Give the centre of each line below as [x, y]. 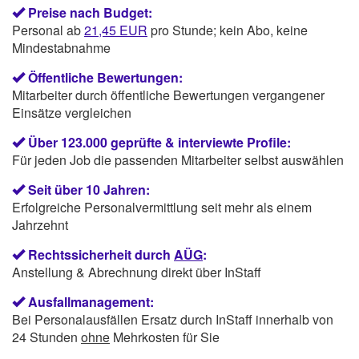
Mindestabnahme [61, 47]
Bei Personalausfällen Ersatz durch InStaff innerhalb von [173, 319]
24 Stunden [46, 337]
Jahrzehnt [40, 224]
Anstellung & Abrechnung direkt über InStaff [137, 272]
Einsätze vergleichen [72, 112]
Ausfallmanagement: [91, 301]
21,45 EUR [116, 30]
